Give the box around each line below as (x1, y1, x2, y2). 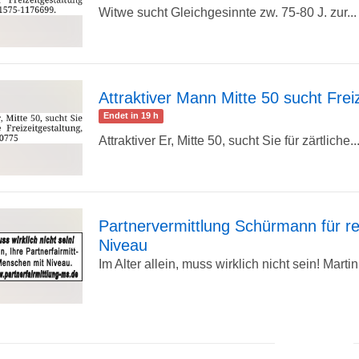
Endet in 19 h (103, 111, 159, 120)
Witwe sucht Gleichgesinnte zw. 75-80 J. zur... (99, 6, 357, 19)
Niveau (99, 236, 147, 254)
